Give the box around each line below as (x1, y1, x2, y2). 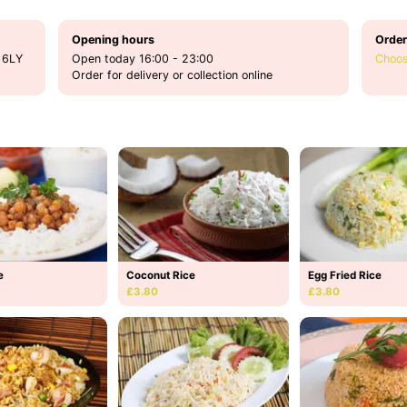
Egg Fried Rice (308, 268, 382, 282)
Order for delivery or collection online (72, 67, 273, 82)
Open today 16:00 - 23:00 (72, 51, 213, 65)
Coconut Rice (126, 268, 195, 282)
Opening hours (72, 32, 154, 46)
